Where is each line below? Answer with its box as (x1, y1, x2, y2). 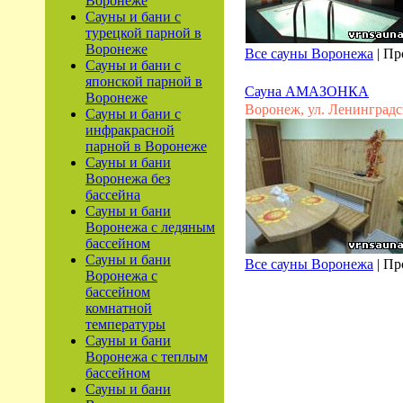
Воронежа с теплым (85, 349, 208, 364)
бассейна (85, 187, 140, 202)
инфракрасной (85, 122, 175, 138)
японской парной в (85, 74, 202, 89)
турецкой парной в (85, 25, 201, 40)
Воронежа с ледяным (85, 219, 215, 235)
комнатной (85, 300, 152, 316)
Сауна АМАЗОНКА (245, 84, 369, 99)
